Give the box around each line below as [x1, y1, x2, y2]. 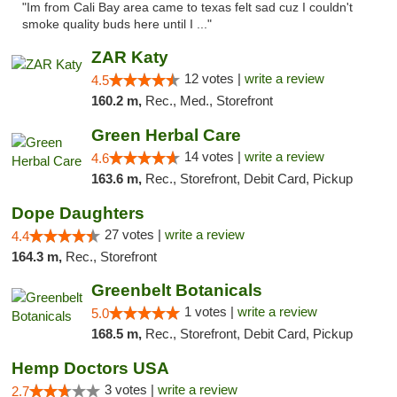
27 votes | [105, 227, 165, 242]
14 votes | [183, 149, 245, 164]
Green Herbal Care [90, 126, 241, 144]
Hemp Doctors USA [12, 359, 169, 378]
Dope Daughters [12, 204, 144, 222]
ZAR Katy [90, 48, 168, 66]
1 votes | [183, 304, 237, 319]
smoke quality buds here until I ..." [22, 18, 212, 31]
